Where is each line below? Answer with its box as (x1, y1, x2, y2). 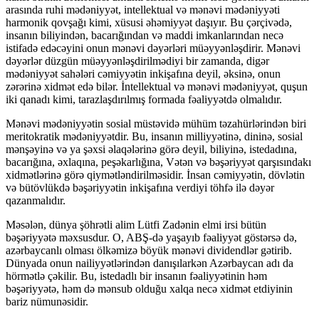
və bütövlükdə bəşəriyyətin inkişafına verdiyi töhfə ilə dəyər (6, 181, 274, 194)
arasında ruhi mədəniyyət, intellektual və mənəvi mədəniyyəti (6, 3, 280, 16)
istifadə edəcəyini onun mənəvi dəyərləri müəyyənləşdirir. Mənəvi (6, 41, 300, 54)
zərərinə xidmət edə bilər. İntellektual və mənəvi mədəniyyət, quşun (6, 80, 308, 93)
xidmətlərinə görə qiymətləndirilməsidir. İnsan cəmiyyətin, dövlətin (6, 168, 305, 181)
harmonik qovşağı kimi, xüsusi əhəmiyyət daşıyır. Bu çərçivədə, (6, 16, 292, 28)
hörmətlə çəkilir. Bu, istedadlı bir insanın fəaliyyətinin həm (6, 269, 267, 282)
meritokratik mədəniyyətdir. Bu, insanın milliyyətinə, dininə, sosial (6, 130, 303, 142)
